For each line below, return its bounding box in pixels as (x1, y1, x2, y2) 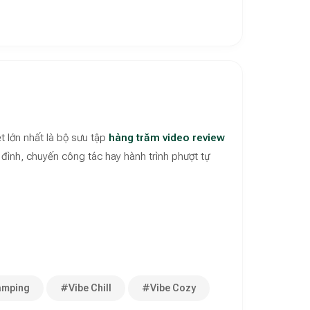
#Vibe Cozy (142, 282, 196, 293)
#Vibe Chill (60, 282, 111, 293)
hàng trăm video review (109, 131, 225, 144)
